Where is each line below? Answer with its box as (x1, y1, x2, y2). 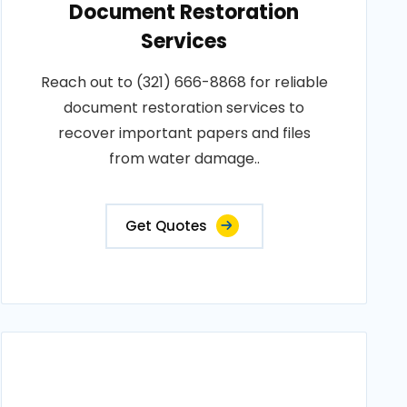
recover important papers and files (57, 123, 311, 144)
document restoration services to (64, 97, 305, 118)
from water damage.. (108, 148, 260, 169)
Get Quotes (124, 216, 207, 235)
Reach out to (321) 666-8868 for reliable (40, 72, 328, 93)
